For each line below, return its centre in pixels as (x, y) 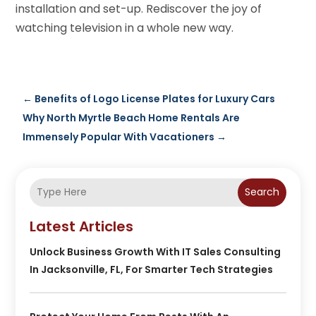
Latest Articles (82, 226)
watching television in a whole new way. (125, 28)
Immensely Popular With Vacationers (119, 136)
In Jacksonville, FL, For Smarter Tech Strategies (152, 269)
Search (262, 192)
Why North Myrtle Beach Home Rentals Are (132, 117)
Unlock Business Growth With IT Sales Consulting (156, 251)
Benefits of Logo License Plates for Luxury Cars (155, 98)
